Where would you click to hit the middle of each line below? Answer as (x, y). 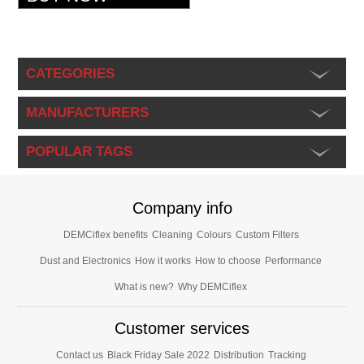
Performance (293, 260)
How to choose (228, 260)
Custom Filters (267, 234)
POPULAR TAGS (79, 151)
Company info (182, 208)
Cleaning (172, 234)
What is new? (144, 286)
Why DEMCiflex (212, 286)
